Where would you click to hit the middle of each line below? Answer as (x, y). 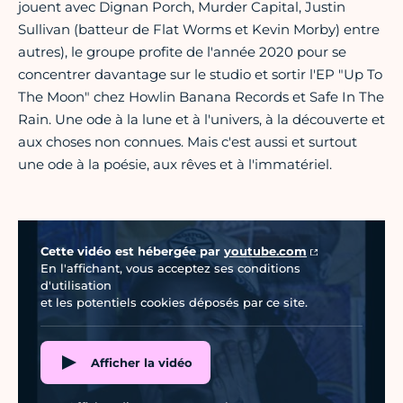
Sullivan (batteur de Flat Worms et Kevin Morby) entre (199, 30)
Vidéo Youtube (58, 229)
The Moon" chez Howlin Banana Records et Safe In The (201, 97)
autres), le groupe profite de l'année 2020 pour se (182, 52)
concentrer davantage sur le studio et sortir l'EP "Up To (200, 75)
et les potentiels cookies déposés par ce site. (174, 303)
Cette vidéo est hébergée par (132, 251)
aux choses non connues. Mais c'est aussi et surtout (188, 142)
